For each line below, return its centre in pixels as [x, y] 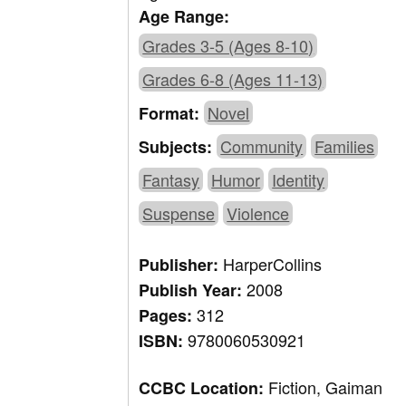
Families [345, 146]
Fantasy [171, 180]
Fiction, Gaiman [326, 387]
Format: [172, 114]
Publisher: [181, 265]
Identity [299, 180]
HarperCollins [273, 264]
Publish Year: [193, 290]
